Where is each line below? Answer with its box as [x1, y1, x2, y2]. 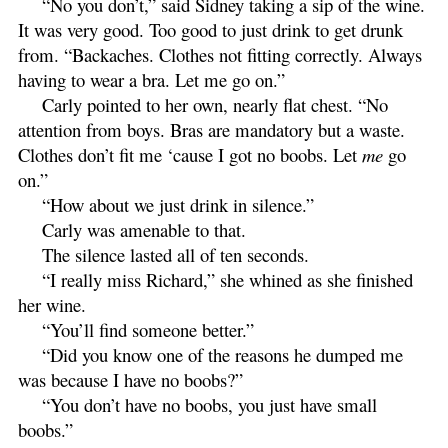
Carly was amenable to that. [42, 216, 246, 242]
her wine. [18, 291, 86, 317]
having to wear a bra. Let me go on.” [18, 66, 285, 92]
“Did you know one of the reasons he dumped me [42, 341, 403, 367]
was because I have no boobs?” [18, 366, 243, 392]
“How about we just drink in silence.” [42, 191, 314, 217]
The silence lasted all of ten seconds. [42, 241, 309, 267]
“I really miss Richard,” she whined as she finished [42, 266, 413, 292]
